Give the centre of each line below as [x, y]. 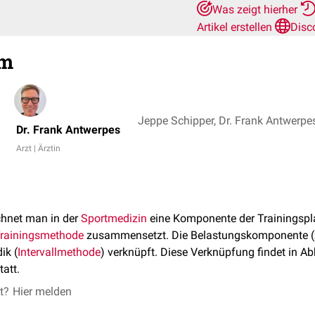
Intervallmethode [59, 252]
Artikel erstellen [236, 27]
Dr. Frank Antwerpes [68, 130]
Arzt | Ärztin [38, 148]
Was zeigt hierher [256, 9]
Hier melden [42, 291]
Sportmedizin [114, 218]
